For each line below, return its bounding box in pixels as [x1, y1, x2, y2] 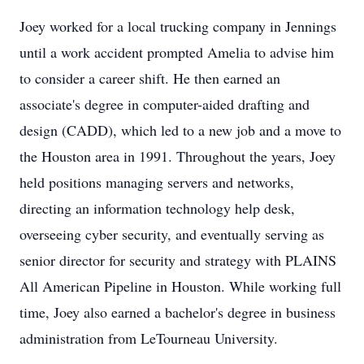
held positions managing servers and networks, [19, 172, 294, 192]
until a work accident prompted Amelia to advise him [19, 42, 334, 62]
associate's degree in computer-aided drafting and [19, 94, 310, 114]
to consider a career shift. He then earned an [19, 68, 280, 88]
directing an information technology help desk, [19, 198, 295, 218]
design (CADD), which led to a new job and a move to [19, 120, 341, 140]
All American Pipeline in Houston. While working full [19, 276, 341, 296]
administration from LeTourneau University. [19, 328, 278, 348]
